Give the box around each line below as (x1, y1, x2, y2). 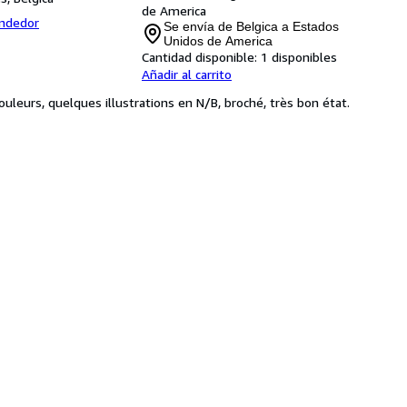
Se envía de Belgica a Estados (164, 19, 339, 34)
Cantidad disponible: (142, 49, 257, 65)
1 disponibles (261, 49, 337, 65)
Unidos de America (164, 34, 273, 48)
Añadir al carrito (142, 66, 232, 82)
